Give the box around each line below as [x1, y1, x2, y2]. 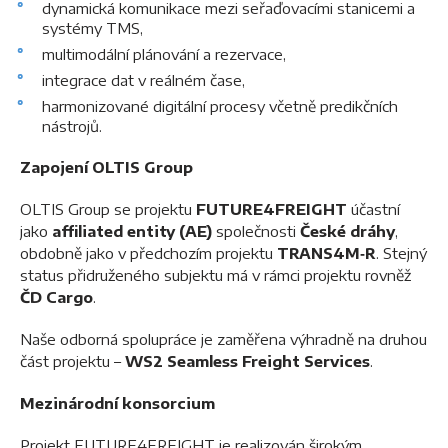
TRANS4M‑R [277, 244, 376, 262]
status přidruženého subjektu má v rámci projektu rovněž [20, 266, 411, 284]
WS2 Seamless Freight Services [125, 352, 370, 370]
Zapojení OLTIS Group [20, 158, 193, 176]
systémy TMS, [42, 19, 143, 37]
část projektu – [20, 352, 125, 370]
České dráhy [300, 222, 395, 240]
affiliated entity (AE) [52, 222, 212, 240]
